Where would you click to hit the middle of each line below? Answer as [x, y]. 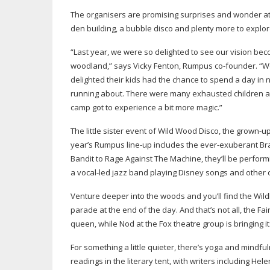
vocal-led [94, 172]
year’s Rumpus [99, 145]
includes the [176, 145]
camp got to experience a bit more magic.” [146, 107]
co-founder [235, 66]
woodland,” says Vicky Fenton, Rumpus [143, 66]
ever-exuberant [229, 145]
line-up [139, 145]
